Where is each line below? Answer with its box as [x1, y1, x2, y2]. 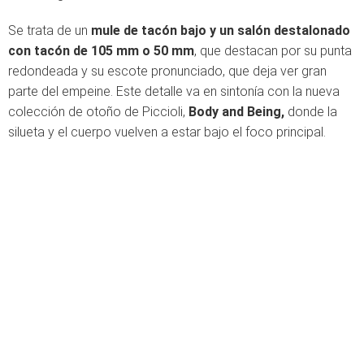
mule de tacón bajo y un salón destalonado [91, 23, 350, 38]
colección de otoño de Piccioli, [8, 104, 188, 119]
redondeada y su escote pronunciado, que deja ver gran [8, 63, 327, 79]
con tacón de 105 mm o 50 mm [8, 43, 194, 58]
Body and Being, [188, 104, 288, 119]
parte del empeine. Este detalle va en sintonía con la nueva [8, 84, 340, 99]
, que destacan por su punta [194, 43, 352, 58]
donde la [288, 104, 337, 119]
